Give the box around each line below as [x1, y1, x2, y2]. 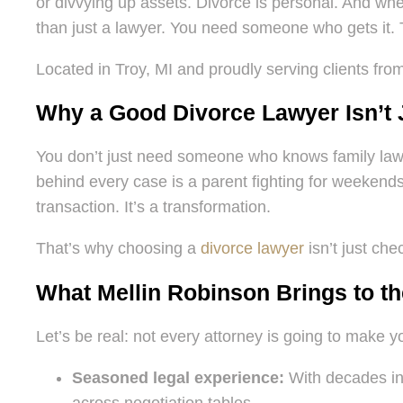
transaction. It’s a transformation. [36, 198, 271, 217]
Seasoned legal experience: [72, 368, 284, 387]
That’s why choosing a [36, 239, 201, 258]
